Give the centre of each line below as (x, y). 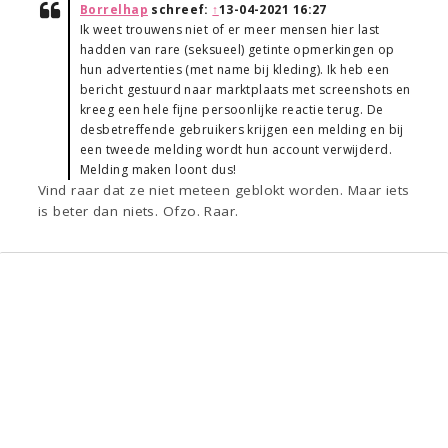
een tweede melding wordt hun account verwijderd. (236, 150)
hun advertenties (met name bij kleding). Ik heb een (235, 70)
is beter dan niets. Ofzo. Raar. (138, 211)
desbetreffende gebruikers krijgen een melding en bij (242, 130)
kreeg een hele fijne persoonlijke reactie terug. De (232, 110)
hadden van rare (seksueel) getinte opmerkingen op (237, 50)
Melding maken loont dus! (158, 170)
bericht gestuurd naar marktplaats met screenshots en (245, 90)
